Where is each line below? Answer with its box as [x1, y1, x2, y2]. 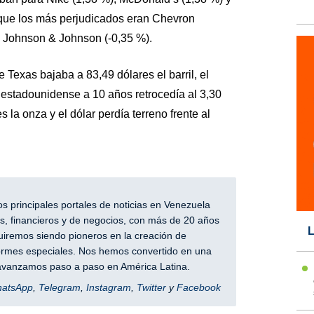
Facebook [176, 282, 221, 294]
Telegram [38, 282, 81, 294]
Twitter [136, 282, 166, 294]
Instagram [86, 282, 131, 294]
